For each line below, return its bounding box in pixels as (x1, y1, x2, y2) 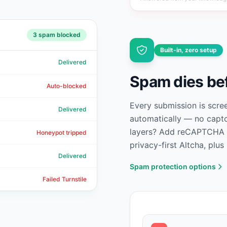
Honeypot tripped (36, 129, 87, 136)
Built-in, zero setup (160, 46, 217, 54)
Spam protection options (130, 162, 216, 171)
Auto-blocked (47, 82, 87, 90)
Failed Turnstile (43, 175, 87, 183)
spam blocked (37, 31, 81, 39)
